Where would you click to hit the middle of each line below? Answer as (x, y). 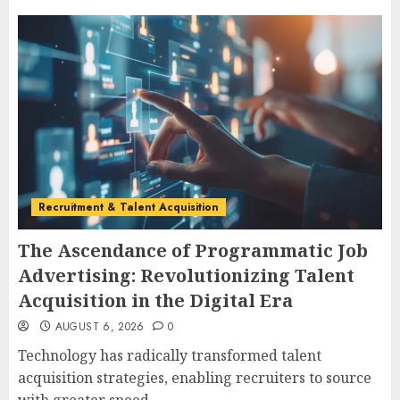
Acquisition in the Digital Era (155, 301)
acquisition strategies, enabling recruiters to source (195, 378)
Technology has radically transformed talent (170, 356)
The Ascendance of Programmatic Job (193, 251)
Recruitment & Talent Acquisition (129, 208)
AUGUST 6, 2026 (100, 327)
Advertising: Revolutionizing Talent (186, 276)
